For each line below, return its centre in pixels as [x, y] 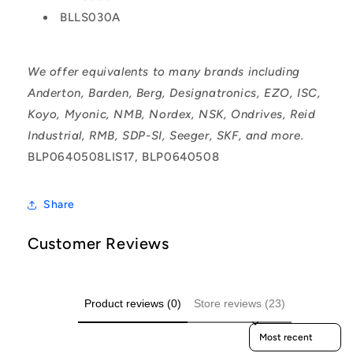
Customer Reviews [98, 243]
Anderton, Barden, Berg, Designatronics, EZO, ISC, [175, 93]
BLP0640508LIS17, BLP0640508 [124, 156]
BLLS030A [90, 17]
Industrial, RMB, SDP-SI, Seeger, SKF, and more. [166, 135]
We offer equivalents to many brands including [164, 71]
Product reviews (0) [132, 303]
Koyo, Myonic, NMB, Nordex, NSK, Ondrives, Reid [172, 114]
